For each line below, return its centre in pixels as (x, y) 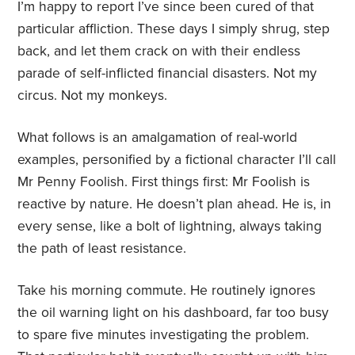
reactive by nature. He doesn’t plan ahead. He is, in (175, 204)
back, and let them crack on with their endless (159, 52)
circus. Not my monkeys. (93, 96)
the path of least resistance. (102, 249)
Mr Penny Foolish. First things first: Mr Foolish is (164, 182)
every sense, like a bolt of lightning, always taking (170, 227)
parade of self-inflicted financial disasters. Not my (168, 74)
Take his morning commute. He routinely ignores (167, 291)
